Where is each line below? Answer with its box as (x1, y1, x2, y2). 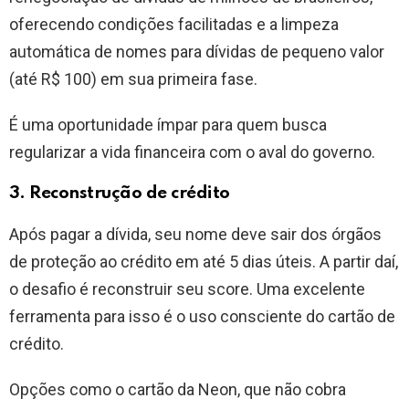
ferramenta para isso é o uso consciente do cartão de (9, 307, 395, 327)
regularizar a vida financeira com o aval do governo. (9, 142, 375, 163)
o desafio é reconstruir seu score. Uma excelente (9, 279, 365, 299)
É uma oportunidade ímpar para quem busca (9, 115, 327, 135)
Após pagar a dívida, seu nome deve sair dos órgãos (9, 225, 382, 245)
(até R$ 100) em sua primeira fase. (9, 69, 261, 89)
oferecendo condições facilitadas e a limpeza (9, 15, 339, 35)
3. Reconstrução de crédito (9, 184, 230, 203)
